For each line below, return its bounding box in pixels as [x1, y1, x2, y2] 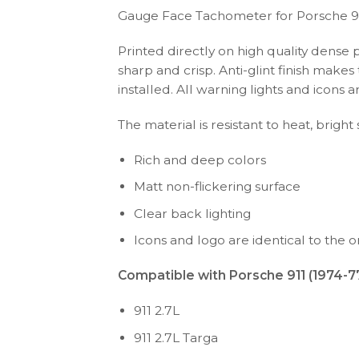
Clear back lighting [134, 205, 252, 221]
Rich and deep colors [134, 152, 267, 168]
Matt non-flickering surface [134, 179, 301, 195]
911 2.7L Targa [134, 329, 219, 345]
